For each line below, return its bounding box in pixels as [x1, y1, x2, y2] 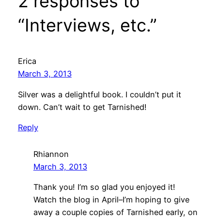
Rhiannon [33, 149, 69, 159]
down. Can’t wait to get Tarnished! [17, 102, 147, 112]
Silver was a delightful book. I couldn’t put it [17, 89, 181, 99]
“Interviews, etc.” [17, 15, 157, 36]
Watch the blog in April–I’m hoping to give [33, 194, 189, 204]
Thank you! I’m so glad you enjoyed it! [33, 182, 175, 192]
